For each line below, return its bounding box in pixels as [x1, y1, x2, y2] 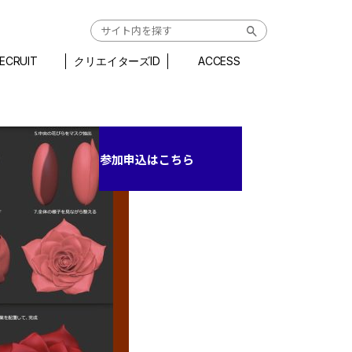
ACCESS [197, 54, 241, 68]
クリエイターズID [74, 54, 160, 68]
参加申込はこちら [100, 150, 194, 167]
